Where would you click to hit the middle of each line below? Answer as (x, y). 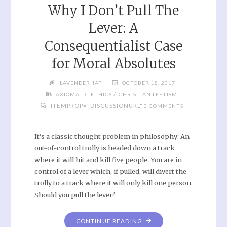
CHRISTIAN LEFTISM (148, 94)
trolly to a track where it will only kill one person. (113, 183)
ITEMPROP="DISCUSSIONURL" (96, 105)
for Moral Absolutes (113, 64)
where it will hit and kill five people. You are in (108, 160)
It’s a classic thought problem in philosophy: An (112, 137)
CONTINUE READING (109, 221)
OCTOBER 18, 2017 (148, 82)
